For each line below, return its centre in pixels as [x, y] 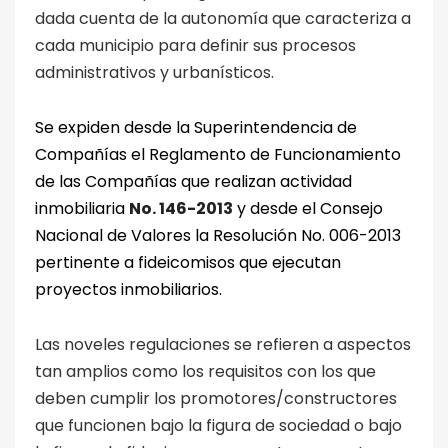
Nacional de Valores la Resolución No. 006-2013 [218, 235]
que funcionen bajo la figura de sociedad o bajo [218, 425]
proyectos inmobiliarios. [128, 289]
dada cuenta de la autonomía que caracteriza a [223, 18]
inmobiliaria [82, 208]
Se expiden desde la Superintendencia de [196, 127]
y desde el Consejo [308, 208]
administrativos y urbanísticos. [156, 72]
